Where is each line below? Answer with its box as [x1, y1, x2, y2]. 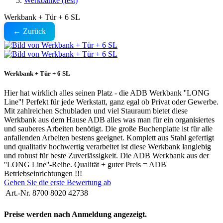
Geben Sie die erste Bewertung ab [4, 178, 111, 187]
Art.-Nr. [5, 189, 30, 198]
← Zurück [13, 27, 46, 35]
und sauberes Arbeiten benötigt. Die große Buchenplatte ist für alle [4, 124, 213, 133]
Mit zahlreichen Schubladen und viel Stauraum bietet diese [4, 107, 188, 115]
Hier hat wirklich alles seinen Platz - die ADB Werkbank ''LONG [4, 89, 210, 98]
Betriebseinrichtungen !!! [4, 169, 82, 178]
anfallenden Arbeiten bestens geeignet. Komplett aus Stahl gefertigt [4, 133, 214, 142]
